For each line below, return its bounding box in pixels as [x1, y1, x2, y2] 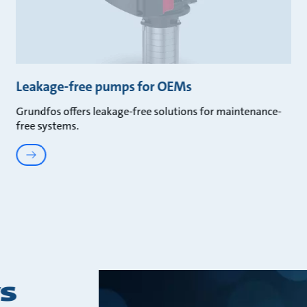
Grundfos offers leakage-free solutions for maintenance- [16, 104, 282, 119]
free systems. [16, 119, 79, 134]
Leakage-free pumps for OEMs [16, 77, 192, 96]
